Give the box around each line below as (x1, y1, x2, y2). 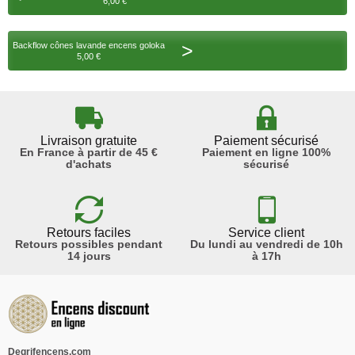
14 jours (67, 250, 111, 262)
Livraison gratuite (40, 134, 137, 147)
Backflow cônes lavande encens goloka (13, 40, 165, 50)
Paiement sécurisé (214, 134, 319, 147)
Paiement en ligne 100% (202, 146, 330, 158)
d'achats (66, 158, 112, 170)
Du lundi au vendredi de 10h (189, 238, 343, 250)
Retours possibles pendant (15, 238, 162, 250)
